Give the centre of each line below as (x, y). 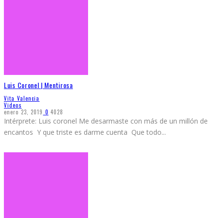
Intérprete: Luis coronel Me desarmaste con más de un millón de (106, 121)
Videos (13, 105)
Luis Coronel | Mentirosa (38, 85)
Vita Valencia (22, 99)
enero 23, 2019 (24, 112)
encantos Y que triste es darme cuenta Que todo (83, 132)
